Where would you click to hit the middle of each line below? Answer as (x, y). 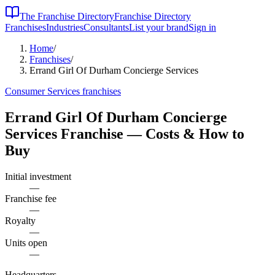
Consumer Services (42, 91)
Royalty (20, 220)
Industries (65, 27)
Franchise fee (31, 198)
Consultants (106, 27)
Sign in (202, 27)
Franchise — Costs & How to (151, 134)
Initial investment (38, 176)
